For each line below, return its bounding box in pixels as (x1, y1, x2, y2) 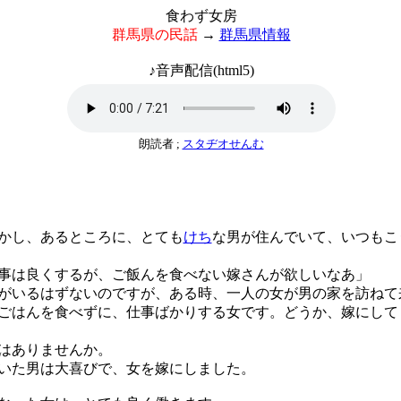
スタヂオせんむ (182, 137, 264, 150)
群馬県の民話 (111, 27, 198, 42)
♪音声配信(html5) (148, 63, 254, 78)
